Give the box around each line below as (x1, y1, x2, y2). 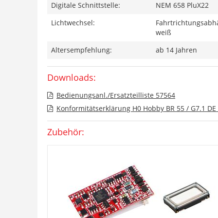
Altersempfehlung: (51, 45, 112, 54)
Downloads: (47, 71, 96, 83)
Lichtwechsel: (51, 18, 95, 27)
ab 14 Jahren (156, 45, 197, 54)
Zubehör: (47, 126, 84, 138)
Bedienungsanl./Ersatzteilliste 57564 (56, 90, 175, 100)
